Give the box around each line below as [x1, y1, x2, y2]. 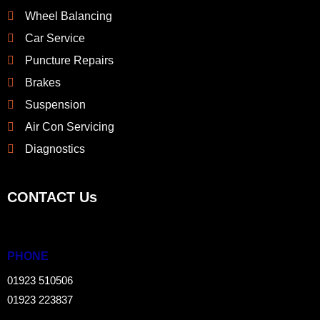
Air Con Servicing [25, 121, 114, 133]
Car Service [25, 32, 85, 44]
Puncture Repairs [25, 54, 114, 66]
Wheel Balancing [25, 10, 112, 22]
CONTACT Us [7, 189, 97, 205]
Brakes [25, 76, 61, 89]
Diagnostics [25, 143, 85, 155]
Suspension [25, 99, 86, 111]
